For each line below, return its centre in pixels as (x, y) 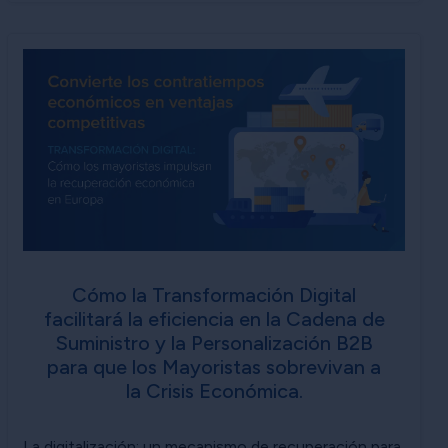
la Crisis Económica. (214, 390)
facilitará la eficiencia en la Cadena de (214, 318)
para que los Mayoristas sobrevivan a (214, 366)
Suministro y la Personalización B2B (214, 342)
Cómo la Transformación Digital (214, 294)
